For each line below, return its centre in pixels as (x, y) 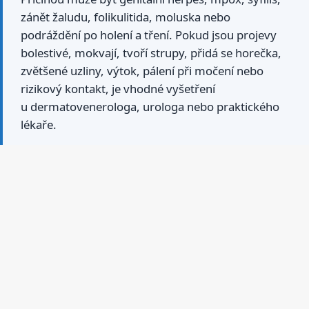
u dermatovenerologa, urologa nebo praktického (150, 107)
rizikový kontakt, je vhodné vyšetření (118, 89)
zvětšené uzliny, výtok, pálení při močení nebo (142, 71)
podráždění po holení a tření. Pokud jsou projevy (149, 35)
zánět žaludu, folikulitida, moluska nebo (126, 17)
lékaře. (39, 125)
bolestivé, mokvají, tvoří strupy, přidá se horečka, (151, 53)
